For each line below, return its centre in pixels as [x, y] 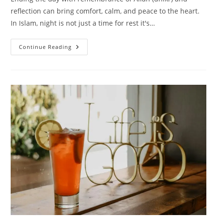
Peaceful [87, 53]
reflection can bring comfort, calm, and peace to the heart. [105, 11]
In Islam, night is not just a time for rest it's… [83, 23]
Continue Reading [46, 46]
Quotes [85, 67]
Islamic [85, 60]
